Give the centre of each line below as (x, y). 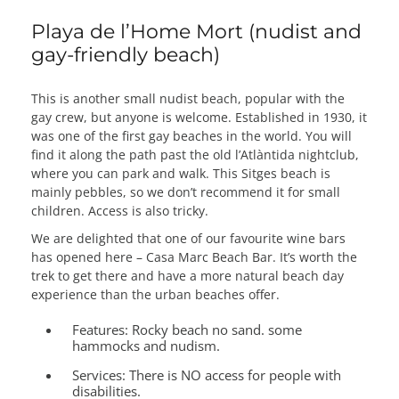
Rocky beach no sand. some (216, 329)
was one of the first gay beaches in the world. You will (191, 135)
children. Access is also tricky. (120, 210)
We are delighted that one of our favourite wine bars (188, 238)
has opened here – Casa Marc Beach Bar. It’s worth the (194, 256)
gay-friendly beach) (128, 54)
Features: (101, 329)
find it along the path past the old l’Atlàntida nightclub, (195, 154)
